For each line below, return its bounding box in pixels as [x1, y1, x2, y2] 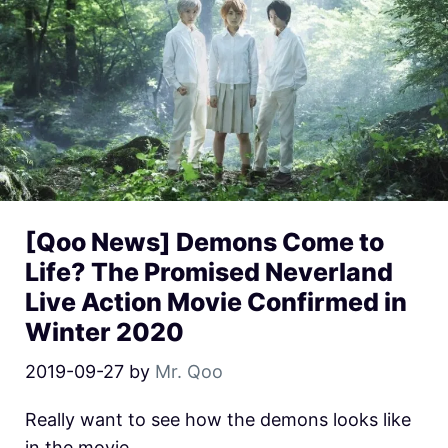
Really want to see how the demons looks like [25, 408, 411, 430]
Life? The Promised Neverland [25, 256, 393, 287]
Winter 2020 [25, 316, 184, 347]
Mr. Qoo [155, 360, 223, 382]
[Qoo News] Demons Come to [25, 226, 384, 257]
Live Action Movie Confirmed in [25, 286, 407, 317]
